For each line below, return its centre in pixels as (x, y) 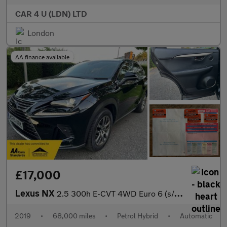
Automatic (196, 216)
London (41, 33)
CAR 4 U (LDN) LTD (51, 14)
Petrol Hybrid (138, 216)
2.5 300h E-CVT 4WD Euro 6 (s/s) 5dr (116, 194)
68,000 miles (74, 216)
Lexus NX (36, 193)
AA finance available (42, 57)
